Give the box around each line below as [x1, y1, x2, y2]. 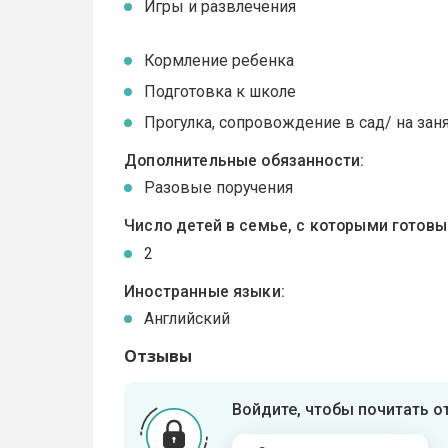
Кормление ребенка [144, 50, 295, 70]
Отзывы [124, 345, 193, 368]
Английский [144, 309, 231, 329]
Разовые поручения [144, 178, 294, 198]
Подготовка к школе [144, 81, 297, 101]
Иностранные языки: [124, 281, 285, 301]
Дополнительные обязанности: [124, 150, 365, 170]
